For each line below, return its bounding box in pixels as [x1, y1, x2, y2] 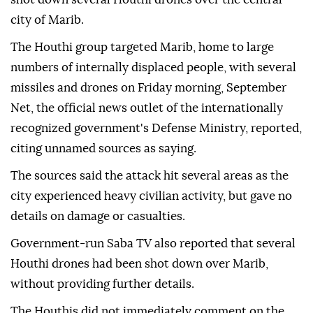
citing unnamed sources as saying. [10, 143, 196, 155]
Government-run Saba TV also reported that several [10, 238, 296, 250]
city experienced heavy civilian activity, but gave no [10, 190, 292, 203]
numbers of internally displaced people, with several [10, 61, 296, 74]
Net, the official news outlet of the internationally [10, 102, 283, 115]
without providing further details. [10, 278, 194, 291]
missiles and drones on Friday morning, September [10, 82, 286, 94]
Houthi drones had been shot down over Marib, [10, 258, 268, 270]
